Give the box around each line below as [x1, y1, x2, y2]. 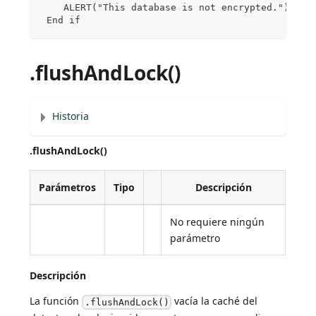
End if [41, 15, 81, 26]
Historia [52, 109, 90, 123]
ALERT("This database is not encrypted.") [41, 2, 290, 13]
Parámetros [39, 181, 97, 195]
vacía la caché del [171, 294, 257, 308]
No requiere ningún [170, 215, 265, 229]
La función [30, 294, 83, 308]
